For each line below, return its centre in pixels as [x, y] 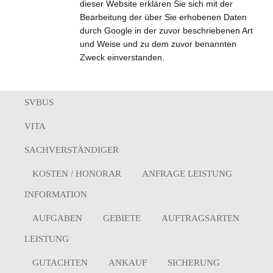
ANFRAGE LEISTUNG [187, 173]
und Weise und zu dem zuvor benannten [158, 44]
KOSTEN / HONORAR [76, 173]
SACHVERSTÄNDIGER [72, 150]
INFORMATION [56, 194]
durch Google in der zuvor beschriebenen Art [166, 30]
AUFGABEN [57, 218]
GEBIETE [122, 218]
